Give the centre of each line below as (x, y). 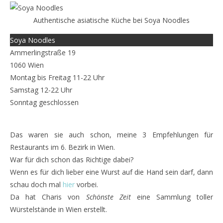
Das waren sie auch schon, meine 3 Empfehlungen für (111, 135)
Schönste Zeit (108, 197)
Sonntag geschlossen (44, 102)
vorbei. (86, 184)
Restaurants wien (38, 115)
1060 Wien (27, 65)
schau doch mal (36, 184)
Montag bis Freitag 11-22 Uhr (57, 77)
